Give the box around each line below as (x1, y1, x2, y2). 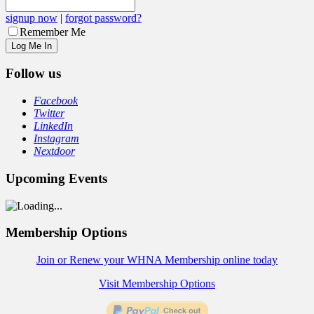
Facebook (34, 95, 78, 107)
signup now (6, 11, 57, 24)
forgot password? (65, 11, 142, 24)
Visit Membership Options (99, 278, 215, 289)
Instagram (34, 132, 79, 145)
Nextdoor (34, 145, 75, 158)
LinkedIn (34, 120, 73, 132)
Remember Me (20, 25, 86, 38)
